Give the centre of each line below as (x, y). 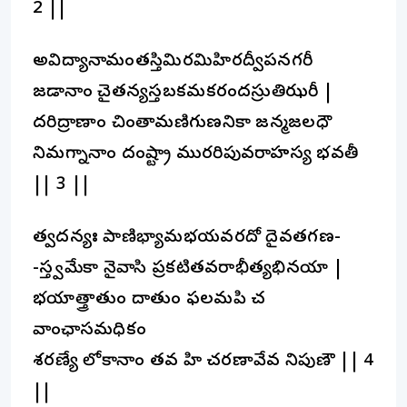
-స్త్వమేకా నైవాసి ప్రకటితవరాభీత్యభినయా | (188, 269)
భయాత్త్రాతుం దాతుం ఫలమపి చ (149, 300)
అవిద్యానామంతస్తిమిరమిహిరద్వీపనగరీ (173, 62)
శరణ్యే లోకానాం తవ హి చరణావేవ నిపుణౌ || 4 (203, 362)
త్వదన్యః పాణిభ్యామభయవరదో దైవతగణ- (187, 238)
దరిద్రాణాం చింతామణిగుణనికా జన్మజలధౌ (183, 124)
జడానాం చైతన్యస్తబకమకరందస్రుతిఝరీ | (183, 93)
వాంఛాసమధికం (89, 331)
